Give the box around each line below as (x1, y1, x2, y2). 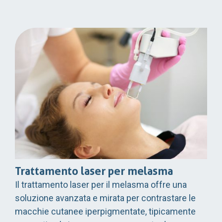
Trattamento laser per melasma (15, 165, 173, 178)
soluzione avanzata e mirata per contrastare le (15, 193, 196, 204)
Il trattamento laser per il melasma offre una (15, 179, 187, 190)
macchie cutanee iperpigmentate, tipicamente (15, 206, 196, 217)
